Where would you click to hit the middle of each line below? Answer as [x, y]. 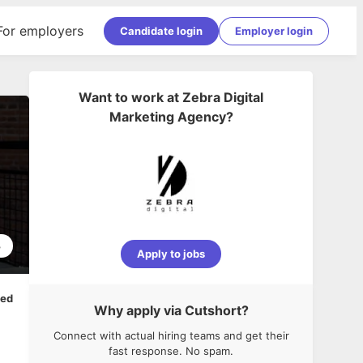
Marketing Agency [167, 117]
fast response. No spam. [171, 351]
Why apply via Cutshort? [171, 310]
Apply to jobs [171, 254]
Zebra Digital [223, 97]
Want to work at [129, 97]
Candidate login [161, 30]
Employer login [274, 30]
